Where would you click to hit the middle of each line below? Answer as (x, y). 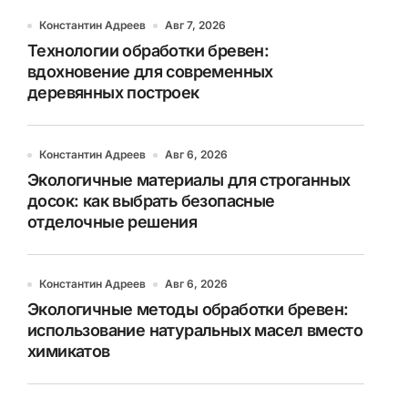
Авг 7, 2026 (195, 25)
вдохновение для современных (150, 71)
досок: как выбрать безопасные (151, 201)
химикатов (69, 351)
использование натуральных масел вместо (195, 330)
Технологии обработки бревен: (148, 51)
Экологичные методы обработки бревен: (188, 309)
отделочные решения (112, 222)
